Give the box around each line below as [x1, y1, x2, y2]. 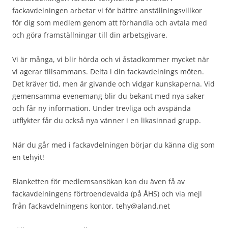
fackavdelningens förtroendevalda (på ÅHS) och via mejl [12, 188, 202, 198]
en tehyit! [12, 152, 44, 162]
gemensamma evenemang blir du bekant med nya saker [12, 91, 205, 101]
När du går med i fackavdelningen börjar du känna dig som [12, 139, 215, 150]
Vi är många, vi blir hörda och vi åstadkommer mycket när [12, 54, 209, 64]
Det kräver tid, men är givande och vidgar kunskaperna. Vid [12, 78, 215, 89]
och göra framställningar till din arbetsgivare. [12, 30, 167, 40]
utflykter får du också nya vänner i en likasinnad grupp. [12, 115, 201, 125]
